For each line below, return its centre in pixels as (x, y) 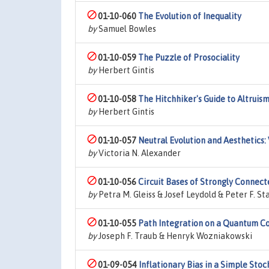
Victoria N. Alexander (139, 153)
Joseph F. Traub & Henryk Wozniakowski (174, 236)
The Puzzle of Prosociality (189, 58)
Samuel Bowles (126, 29)
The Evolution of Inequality (190, 16)
